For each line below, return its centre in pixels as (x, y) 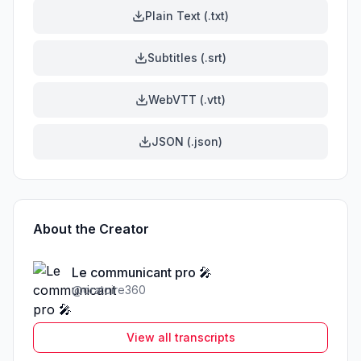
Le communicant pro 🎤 (142, 272)
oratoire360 (114, 290)
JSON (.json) (187, 141)
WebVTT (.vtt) (187, 100)
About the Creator (91, 229)
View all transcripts (180, 337)
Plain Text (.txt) (187, 16)
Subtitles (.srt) (187, 58)
